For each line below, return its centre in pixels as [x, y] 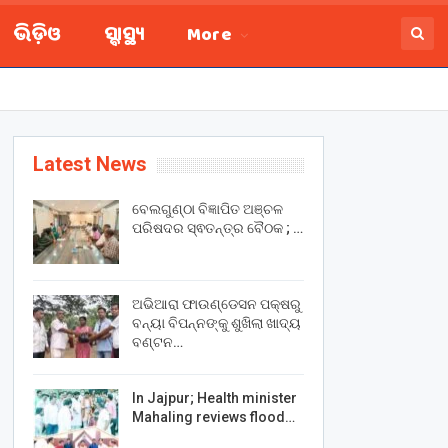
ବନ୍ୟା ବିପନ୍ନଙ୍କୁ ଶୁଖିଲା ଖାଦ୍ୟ [216, 322]
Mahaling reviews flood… [213, 417]
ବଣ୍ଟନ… [157, 341]
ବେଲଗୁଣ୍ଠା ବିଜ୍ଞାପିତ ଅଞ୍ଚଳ [207, 209]
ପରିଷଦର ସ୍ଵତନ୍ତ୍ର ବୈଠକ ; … [217, 228]
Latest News [89, 164]
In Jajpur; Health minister [214, 398]
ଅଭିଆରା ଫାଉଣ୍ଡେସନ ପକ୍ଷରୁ [216, 303]
